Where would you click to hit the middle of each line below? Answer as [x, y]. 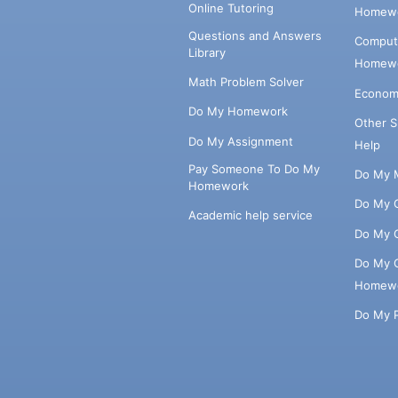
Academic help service [250, 215]
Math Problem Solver [246, 82]
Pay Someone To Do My [254, 168]
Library [207, 52]
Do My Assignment [240, 141]
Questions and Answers [255, 35]
